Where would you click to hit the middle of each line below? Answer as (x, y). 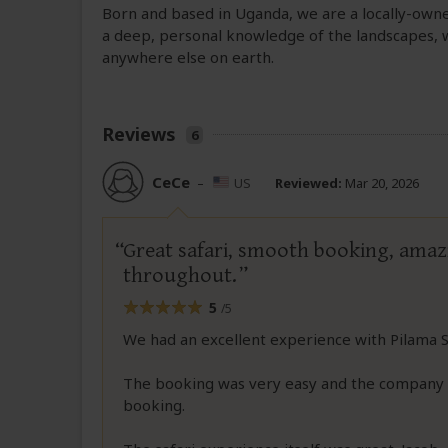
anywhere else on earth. (188, 57)
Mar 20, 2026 (380, 182)
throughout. (180, 276)
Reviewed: (308, 182)
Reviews (139, 134)
